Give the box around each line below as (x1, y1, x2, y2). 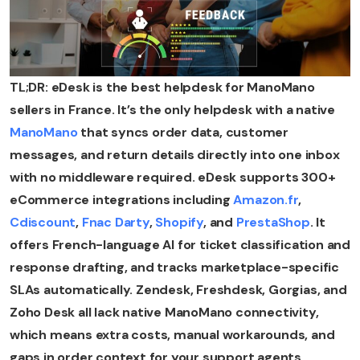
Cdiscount (10, 214, 76, 231)
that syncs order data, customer (77, 124, 289, 141)
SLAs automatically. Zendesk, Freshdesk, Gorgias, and (10, 281, 347, 299)
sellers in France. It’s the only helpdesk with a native (10, 101, 335, 119)
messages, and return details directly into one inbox (10, 146, 340, 164)
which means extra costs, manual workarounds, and (10, 326, 335, 344)
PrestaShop (233, 214, 310, 231)
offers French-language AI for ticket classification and (10, 236, 350, 254)
